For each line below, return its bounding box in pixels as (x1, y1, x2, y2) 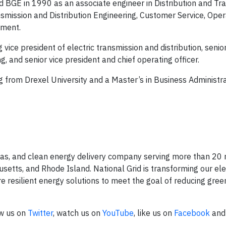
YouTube (102, 208, 134, 218)
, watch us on (53, 208, 102, 218)
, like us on (134, 208, 174, 218)
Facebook (174, 208, 210, 218)
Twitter (28, 208, 53, 218)
